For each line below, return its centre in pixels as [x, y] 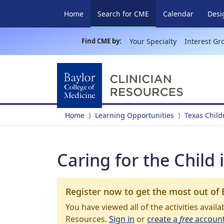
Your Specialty [153, 41]
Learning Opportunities [134, 115]
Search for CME [123, 14]
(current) [163, 13]
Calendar [178, 14]
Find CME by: [101, 41]
